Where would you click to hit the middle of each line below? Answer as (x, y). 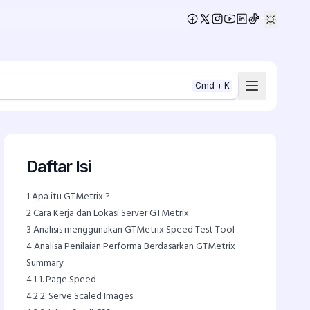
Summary (45, 263)
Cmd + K (212, 85)
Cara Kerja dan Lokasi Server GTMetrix (110, 213)
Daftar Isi (58, 166)
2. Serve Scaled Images (86, 297)
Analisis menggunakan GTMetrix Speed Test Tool (133, 230)
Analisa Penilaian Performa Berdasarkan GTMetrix (134, 247)
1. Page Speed (67, 280)
